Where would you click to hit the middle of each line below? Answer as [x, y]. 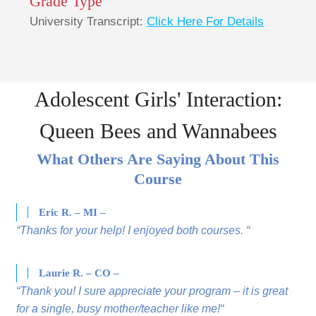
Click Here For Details [205, 22]
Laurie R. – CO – [79, 273]
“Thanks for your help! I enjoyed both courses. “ [133, 231]
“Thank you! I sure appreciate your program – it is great [152, 291]
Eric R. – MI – [73, 213]
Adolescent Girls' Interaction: [158, 99]
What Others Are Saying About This [158, 159]
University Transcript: [88, 22]
